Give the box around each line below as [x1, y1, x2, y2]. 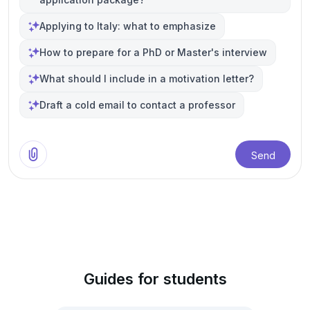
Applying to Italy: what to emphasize [39, 20, 216, 32]
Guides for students [83, 270, 227, 288]
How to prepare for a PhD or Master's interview [39, 46, 267, 58]
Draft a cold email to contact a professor [39, 99, 235, 111]
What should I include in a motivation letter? [39, 73, 254, 84]
